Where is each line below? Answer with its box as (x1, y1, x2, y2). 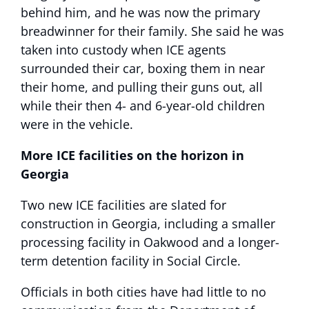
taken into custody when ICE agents (21, 41, 226, 59)
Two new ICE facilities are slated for (21, 197, 226, 214)
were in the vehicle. (21, 116, 133, 133)
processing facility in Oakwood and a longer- (21, 234, 279, 251)
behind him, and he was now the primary (21, 4, 260, 21)
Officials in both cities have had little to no (21, 283, 266, 301)
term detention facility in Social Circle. (21, 252, 241, 270)
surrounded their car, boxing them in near (21, 60, 265, 77)
